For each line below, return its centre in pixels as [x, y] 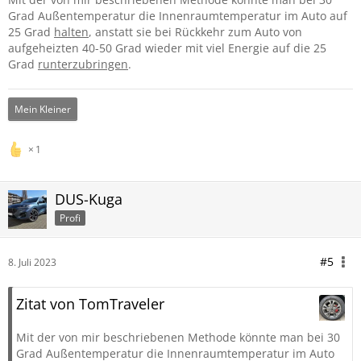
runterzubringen [83, 64]
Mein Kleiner [43, 109]
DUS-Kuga [89, 199]
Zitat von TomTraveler [90, 304]
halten [71, 32]
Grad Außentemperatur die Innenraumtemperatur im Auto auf [178, 16]
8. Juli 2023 [32, 262]
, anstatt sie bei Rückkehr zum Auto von [195, 32]
